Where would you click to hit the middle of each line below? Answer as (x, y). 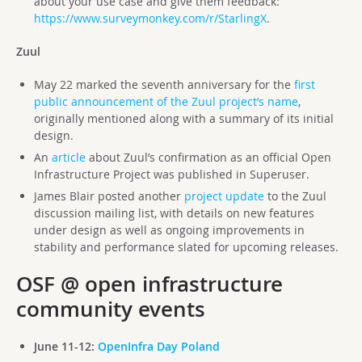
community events (111, 309)
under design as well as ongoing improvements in (169, 230)
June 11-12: (65, 346)
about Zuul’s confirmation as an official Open (208, 157)
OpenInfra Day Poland (158, 346)
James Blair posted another (109, 196)
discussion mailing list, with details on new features (174, 213)
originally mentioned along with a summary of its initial (183, 118)
